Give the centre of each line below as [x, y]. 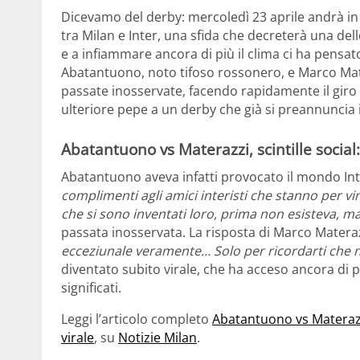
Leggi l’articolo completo [137, 319]
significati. [91, 287]
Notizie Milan [157, 337]
